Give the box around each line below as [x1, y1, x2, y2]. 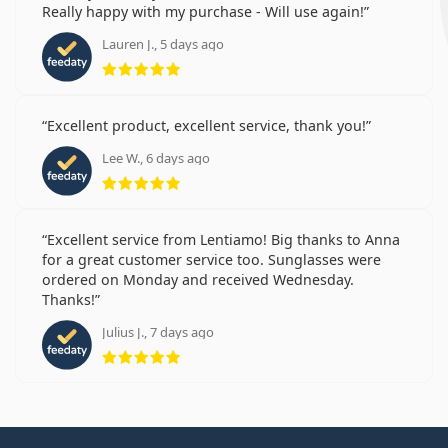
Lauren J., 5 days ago [102, 34, 224, 53]
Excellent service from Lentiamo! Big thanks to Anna [47, 229, 400, 249]
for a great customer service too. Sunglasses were [42, 249, 381, 269]
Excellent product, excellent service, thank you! [47, 115, 366, 135]
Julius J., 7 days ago [102, 322, 214, 341]
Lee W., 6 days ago [102, 148, 210, 167]
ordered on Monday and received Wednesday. [42, 269, 354, 289]
